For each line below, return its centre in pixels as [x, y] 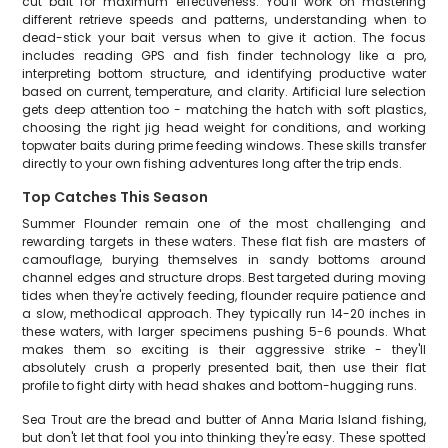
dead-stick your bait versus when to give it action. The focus [224, 37]
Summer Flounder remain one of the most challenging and [224, 223]
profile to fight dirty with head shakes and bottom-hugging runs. [220, 385]
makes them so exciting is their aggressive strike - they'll [224, 349]
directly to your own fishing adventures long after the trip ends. [212, 163]
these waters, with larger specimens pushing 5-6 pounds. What [224, 331]
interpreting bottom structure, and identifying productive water [224, 73]
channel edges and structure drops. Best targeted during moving [224, 277]
